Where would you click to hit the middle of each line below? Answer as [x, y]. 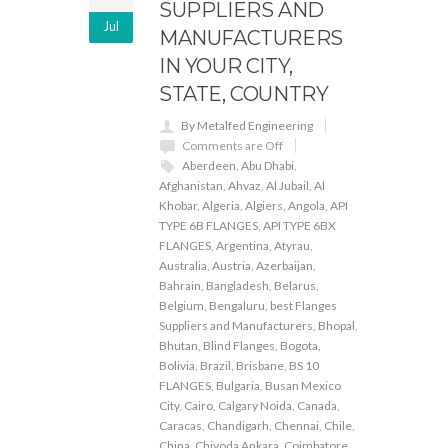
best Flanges [303, 305]
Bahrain [180, 285]
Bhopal [336, 325]
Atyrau [292, 245]
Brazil [215, 365]
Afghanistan [191, 185]
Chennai [296, 425]
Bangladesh [237, 285]
